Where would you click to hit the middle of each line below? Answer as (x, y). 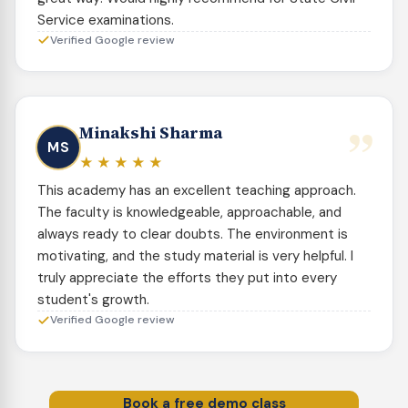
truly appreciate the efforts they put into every (187, 278)
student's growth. (93, 300)
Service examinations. (106, 20)
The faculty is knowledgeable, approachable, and (189, 213)
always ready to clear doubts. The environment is (193, 235)
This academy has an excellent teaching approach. (197, 191)
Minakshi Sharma (151, 133)
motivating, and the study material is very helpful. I (195, 256)
